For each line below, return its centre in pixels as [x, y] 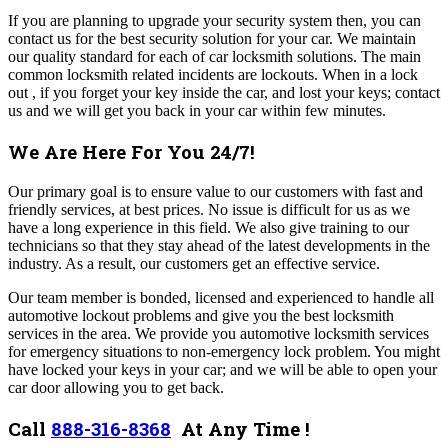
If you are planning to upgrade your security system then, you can [214, 21]
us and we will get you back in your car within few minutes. [197, 111]
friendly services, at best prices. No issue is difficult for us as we [209, 209]
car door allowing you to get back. [116, 387]
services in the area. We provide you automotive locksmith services [218, 333]
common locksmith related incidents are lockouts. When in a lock [213, 75]
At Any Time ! [245, 428]
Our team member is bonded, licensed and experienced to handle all [221, 297]
